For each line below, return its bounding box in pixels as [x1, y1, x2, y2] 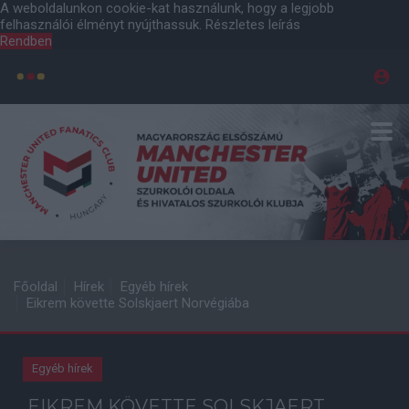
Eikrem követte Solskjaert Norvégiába [26, 295, 249, 311]
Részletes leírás [205, 16, 300, 33]
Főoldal [14, 278, 58, 295]
